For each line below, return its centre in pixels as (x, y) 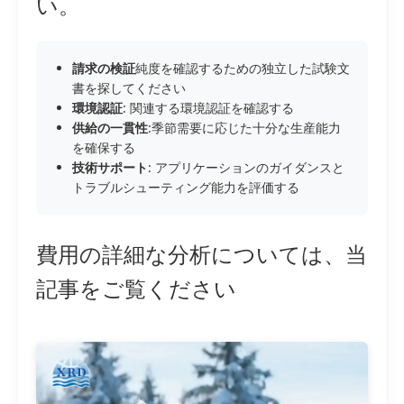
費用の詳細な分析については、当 (202, 254)
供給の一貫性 (110, 128)
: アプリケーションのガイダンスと (246, 168)
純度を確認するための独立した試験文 (243, 69)
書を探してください (129, 88)
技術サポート (110, 168)
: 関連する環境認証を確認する (208, 108)
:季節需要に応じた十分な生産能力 (244, 128)
